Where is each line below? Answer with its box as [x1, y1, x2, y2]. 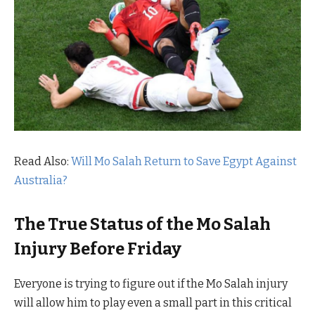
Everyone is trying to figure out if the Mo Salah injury [14, 276, 288, 290]
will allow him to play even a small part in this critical [14, 295, 292, 309]
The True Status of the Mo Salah [14, 214, 271, 235]
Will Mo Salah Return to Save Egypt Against [71, 154, 297, 168]
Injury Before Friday [14, 239, 181, 259]
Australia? [14, 173, 67, 187]
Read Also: [14, 154, 71, 168]
